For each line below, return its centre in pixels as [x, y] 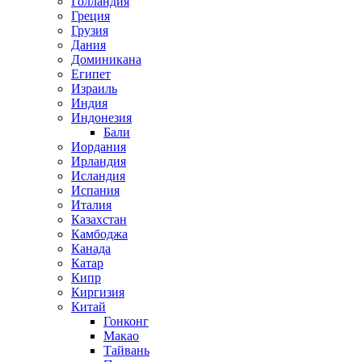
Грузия [90, 30]
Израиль [94, 88]
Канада [91, 248]
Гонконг [126, 321]
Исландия [98, 176]
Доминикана [106, 59]
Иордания [99, 147]
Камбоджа [99, 234]
